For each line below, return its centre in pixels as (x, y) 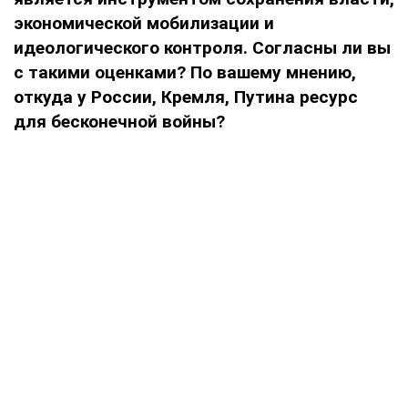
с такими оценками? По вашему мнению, (185, 72)
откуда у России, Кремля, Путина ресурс (186, 97)
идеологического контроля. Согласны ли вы (202, 47)
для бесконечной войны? (119, 121)
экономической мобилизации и (144, 23)
